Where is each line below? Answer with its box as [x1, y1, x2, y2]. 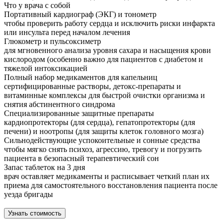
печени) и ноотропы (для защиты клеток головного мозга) [4, 127, 203, 136]
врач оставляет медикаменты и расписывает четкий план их [4, 172, 209, 181]
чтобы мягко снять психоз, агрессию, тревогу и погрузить [4, 145, 201, 154]
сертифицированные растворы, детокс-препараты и [4, 82, 181, 91]
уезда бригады [4, 190, 53, 199]
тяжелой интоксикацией [4, 64, 87, 73]
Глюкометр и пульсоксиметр [4, 37, 101, 46]
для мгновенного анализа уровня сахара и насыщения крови [4, 46, 211, 55]
